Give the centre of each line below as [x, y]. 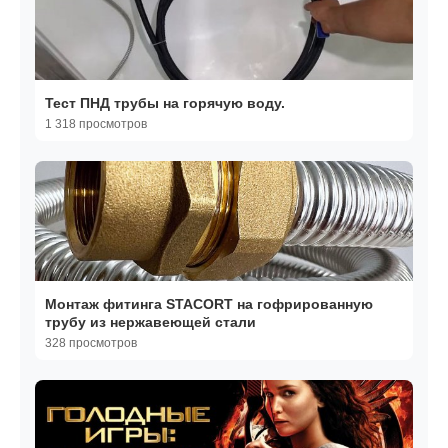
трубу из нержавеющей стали [150, 322]
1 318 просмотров [96, 124]
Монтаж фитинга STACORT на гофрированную [209, 304]
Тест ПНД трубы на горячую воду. [165, 103]
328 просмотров [91, 343]
